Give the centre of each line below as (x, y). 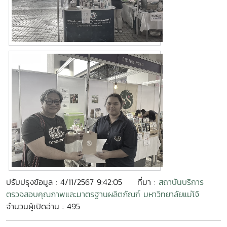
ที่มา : (148, 182)
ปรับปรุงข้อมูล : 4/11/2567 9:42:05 (64, 182)
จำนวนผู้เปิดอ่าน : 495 (43, 206)
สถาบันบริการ (181, 182)
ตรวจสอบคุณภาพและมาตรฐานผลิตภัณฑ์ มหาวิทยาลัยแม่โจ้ (103, 194)
